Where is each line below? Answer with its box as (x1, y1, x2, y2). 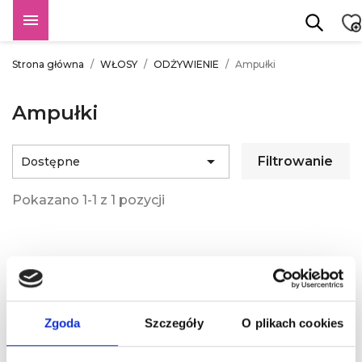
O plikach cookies (242, 316, 344, 330)
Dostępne (21, 154, 80, 169)
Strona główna (12, 58, 84, 70)
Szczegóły (144, 316, 204, 330)
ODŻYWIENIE (154, 58, 219, 70)
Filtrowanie (258, 154, 334, 169)
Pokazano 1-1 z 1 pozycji (12, 192, 165, 208)
